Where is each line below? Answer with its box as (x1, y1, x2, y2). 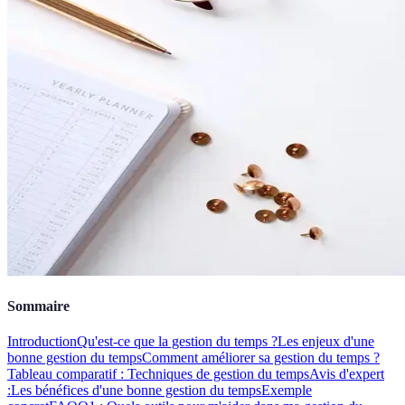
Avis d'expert (309, 366, 384, 382)
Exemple (261, 382, 312, 399)
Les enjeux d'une (278, 334, 374, 350)
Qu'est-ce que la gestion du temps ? (77, 334, 278, 350)
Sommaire (7, 298, 70, 315)
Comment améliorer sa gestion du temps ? (142, 350, 380, 366)
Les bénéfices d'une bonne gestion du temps (11, 382, 261, 399)
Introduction (7, 334, 77, 350)
